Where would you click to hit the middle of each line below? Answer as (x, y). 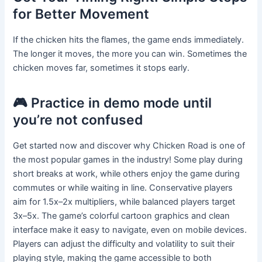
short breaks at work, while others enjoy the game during (127, 173)
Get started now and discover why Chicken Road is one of (129, 145)
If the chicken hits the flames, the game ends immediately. (129, 39)
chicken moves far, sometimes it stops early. (101, 68)
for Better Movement (81, 14)
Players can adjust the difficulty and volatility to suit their (124, 244)
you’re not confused (78, 120)
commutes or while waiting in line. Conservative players (123, 187)
